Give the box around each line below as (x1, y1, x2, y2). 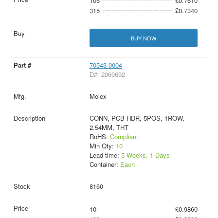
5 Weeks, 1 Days (121, 150, 170, 160)
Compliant (109, 131, 138, 141)
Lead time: (89, 150, 121, 160)
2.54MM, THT (89, 122, 128, 132)
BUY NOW (130, 34, 156, 42)
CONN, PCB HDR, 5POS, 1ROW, (89, 113, 184, 123)
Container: (89, 159, 120, 169)
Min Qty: (89, 141, 116, 150)
